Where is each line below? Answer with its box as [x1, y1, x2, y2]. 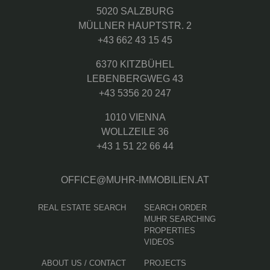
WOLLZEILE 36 [101, 126, 169, 137]
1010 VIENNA [104, 111, 166, 122]
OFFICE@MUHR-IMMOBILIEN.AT [61, 174, 209, 185]
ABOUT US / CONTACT [42, 258, 126, 268]
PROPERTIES [144, 225, 195, 235]
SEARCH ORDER [144, 202, 207, 212]
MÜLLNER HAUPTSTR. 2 [78, 20, 192, 31]
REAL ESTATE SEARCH [38, 202, 126, 212]
